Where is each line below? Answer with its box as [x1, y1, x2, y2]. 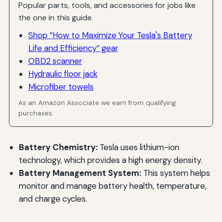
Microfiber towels [28, 81, 94, 92]
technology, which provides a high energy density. [18, 155, 202, 166]
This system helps [141, 167, 210, 179]
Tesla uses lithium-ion [97, 142, 179, 153]
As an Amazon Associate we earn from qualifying [18, 99, 176, 108]
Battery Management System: [18, 167, 141, 179]
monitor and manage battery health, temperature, [18, 180, 207, 192]
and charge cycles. [18, 193, 87, 205]
